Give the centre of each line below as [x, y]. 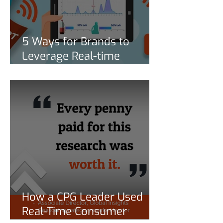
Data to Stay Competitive [85, 85]
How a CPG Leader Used [82, 197]
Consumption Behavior [79, 70]
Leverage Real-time [71, 56]
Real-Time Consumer [75, 211]
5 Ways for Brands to [76, 42]
